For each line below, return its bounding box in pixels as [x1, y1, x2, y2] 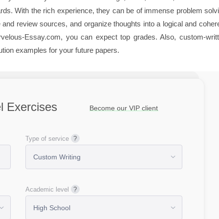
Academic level [25, 186, 69, 193]
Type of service [25, 135, 69, 142]
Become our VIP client [89, 104, 158, 112]
